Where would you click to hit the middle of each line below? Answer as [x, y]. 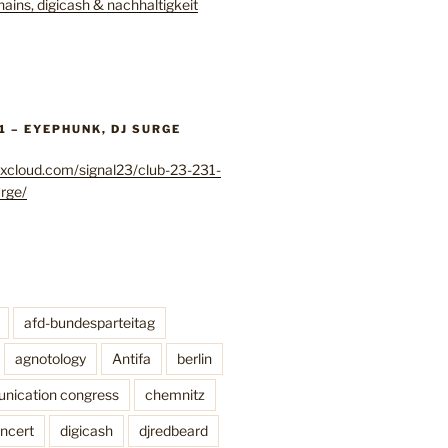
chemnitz [174, 395]
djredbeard [173, 431]
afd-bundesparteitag [89, 323]
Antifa [131, 359]
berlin [194, 359]
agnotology [50, 359]
